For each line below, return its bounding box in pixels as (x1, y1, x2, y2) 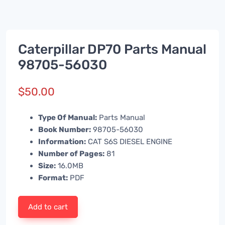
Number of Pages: (38, 149, 104, 159)
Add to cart (28, 202, 68, 212)
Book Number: (38, 125, 91, 135)
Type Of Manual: (38, 113, 97, 123)
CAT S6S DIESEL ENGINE (86, 137, 172, 147)
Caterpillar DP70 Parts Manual (18, 41, 206, 57)
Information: (38, 137, 86, 147)
